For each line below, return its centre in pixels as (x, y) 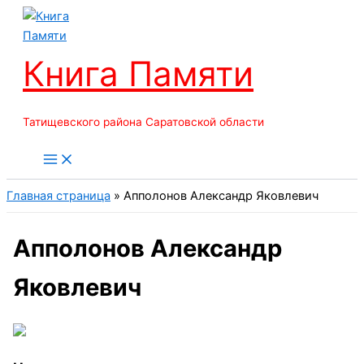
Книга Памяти (138, 74)
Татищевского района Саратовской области (143, 121)
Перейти (30, 15)
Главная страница (58, 196)
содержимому (48, 54)
